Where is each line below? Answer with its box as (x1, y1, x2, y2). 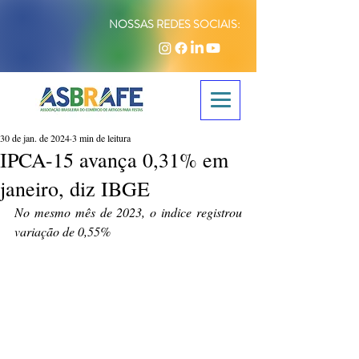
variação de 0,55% (14, 223, 111, 240)
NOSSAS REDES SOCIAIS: (109, 16, 240, 32)
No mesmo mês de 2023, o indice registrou (14, 204, 242, 220)
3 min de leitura (72, 131, 131, 144)
